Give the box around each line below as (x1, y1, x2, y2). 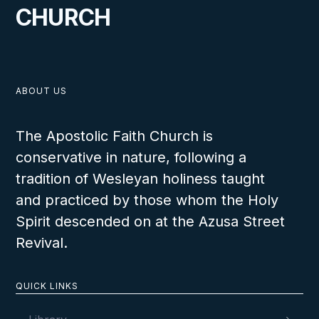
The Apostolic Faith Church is (16, 127, 214, 145)
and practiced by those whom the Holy (16, 191, 279, 209)
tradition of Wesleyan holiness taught (16, 169, 266, 187)
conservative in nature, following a (16, 148, 247, 166)
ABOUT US (16, 85, 68, 96)
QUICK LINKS (16, 280, 79, 291)
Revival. (16, 234, 68, 251)
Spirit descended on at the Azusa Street (16, 212, 286, 230)
